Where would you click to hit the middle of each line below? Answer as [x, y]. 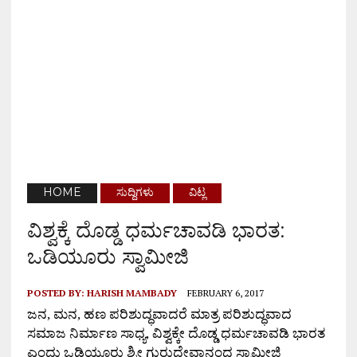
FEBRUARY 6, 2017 [225, 293]
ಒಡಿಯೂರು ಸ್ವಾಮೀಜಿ [108, 257]
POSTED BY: [57, 293]
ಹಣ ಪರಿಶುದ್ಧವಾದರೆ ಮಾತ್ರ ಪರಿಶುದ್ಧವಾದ [187, 315]
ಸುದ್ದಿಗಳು [135, 192]
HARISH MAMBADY [131, 293]
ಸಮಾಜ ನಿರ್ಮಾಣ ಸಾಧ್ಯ [86, 334]
